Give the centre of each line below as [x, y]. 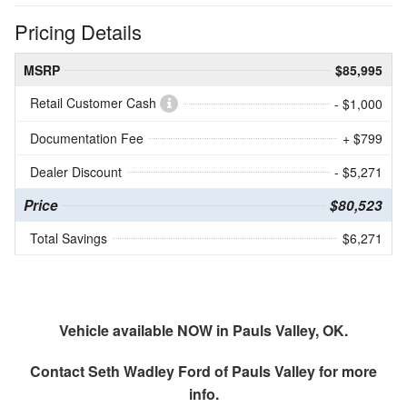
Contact [59, 371]
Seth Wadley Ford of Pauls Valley [202, 371]
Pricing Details [78, 31]
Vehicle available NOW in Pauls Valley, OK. [203, 330]
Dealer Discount [76, 171]
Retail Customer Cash [95, 102]
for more [346, 371]
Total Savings [69, 238]
